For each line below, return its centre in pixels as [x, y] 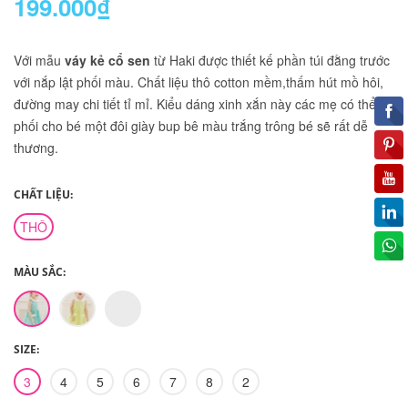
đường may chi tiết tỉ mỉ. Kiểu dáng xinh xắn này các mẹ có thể [195, 104]
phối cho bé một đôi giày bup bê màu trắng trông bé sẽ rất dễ [191, 126]
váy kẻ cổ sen [109, 61]
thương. [36, 148]
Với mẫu [39, 61]
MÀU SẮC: [40, 272]
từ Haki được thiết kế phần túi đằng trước [272, 61]
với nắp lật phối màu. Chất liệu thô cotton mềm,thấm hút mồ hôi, [199, 82]
